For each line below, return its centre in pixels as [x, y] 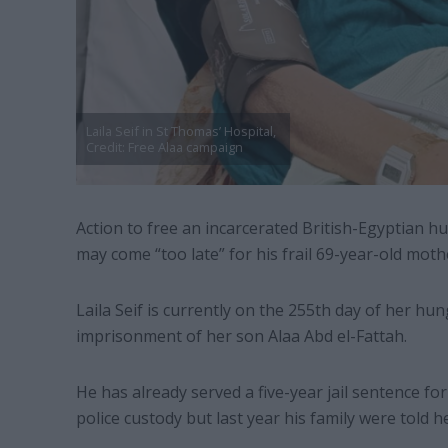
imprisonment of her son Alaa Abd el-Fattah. [243, 336]
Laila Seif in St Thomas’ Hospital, [180, 131]
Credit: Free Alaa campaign [164, 147]
